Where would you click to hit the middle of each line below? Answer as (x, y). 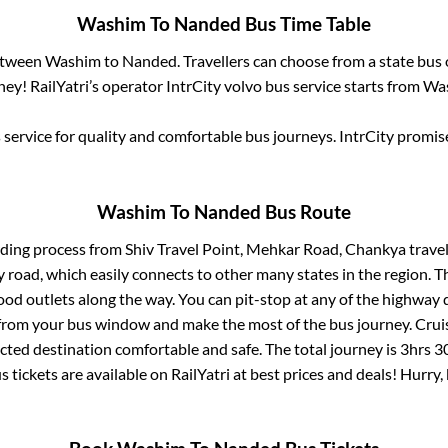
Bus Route (306, 211)
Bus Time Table (306, 24)
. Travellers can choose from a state (297, 61)
